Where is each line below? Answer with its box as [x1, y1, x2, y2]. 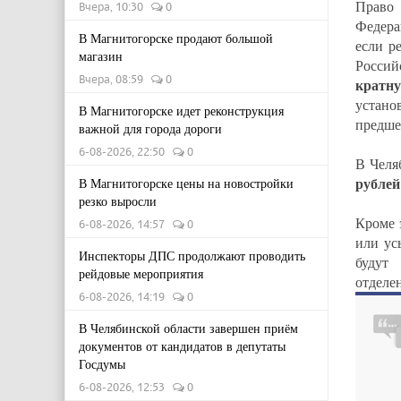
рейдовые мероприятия [79, 265, 203, 282]
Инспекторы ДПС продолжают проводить [79, 247, 305, 264]
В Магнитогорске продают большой [79, 30, 273, 47]
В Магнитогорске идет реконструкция [79, 102, 284, 119]
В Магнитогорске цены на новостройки [79, 175, 294, 192]
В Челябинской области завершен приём [79, 320, 298, 337]
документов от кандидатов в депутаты [79, 337, 286, 354]
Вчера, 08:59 [79, 72, 151, 86]
